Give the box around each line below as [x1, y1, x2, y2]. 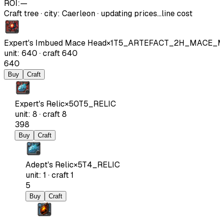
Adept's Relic [26, 159, 74, 170]
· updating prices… [95, 8, 162, 19]
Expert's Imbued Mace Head [4, 37, 107, 48]
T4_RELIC [82, 159, 120, 170]
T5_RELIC [79, 98, 116, 109]
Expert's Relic [15, 98, 65, 109]
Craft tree [4, 8, 39, 19]
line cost [162, 8, 192, 19]
